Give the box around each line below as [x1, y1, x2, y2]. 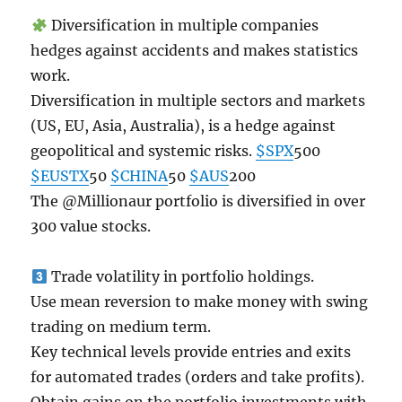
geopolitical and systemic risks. [31, 142, 257, 160]
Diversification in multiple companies [47, 16, 319, 34]
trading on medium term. [31, 318, 212, 336]
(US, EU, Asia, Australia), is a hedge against [31, 117, 336, 135]
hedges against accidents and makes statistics [31, 41, 359, 59]
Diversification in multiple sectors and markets [31, 92, 366, 109]
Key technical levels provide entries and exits [31, 343, 352, 361]
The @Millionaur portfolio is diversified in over [31, 192, 366, 210]
